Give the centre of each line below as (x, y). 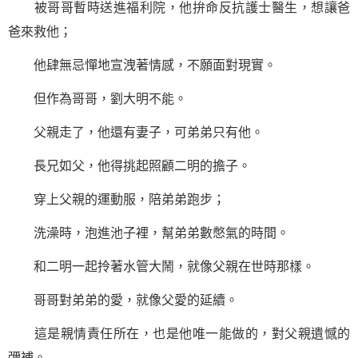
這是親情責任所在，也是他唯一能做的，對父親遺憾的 (179, 334)
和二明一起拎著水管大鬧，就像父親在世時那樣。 (161, 267)
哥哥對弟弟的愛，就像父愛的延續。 (123, 300)
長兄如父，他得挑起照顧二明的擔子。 (129, 166)
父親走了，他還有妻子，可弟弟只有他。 (136, 132)
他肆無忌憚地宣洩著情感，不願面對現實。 (142, 65)
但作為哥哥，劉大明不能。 (97, 99)
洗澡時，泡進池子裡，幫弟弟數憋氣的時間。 (149, 233)
